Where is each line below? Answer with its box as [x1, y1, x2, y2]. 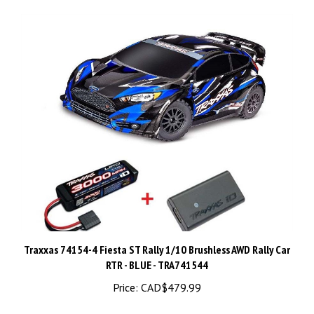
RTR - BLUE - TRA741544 [106, 243, 208, 257]
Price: [113, 265, 138, 280]
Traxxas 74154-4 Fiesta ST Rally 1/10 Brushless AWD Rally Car [24, 227, 290, 242]
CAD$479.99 [138, 265, 201, 280]
